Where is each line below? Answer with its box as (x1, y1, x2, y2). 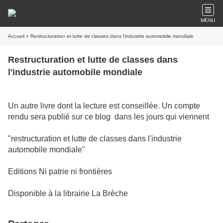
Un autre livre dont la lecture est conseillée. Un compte (8, 102, 200, 110)
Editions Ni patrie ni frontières (8, 167, 112, 176)
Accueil (8, 33, 24, 39)
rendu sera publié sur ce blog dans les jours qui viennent (8, 112, 209, 121)
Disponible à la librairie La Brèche (8, 189, 128, 198)
